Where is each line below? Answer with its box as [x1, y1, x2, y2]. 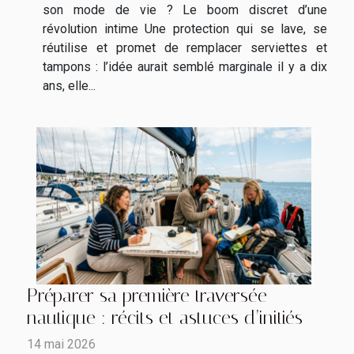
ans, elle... [43, 78, 96, 94]
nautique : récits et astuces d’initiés [27, 307, 303, 330]
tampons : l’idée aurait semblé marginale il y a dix [43, 59, 327, 75]
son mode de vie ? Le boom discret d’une [43, 2, 327, 18]
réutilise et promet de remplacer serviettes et [43, 40, 327, 56]
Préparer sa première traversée [27, 284, 267, 307]
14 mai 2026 [27, 337, 96, 352]
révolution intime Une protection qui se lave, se [43, 21, 327, 37]
